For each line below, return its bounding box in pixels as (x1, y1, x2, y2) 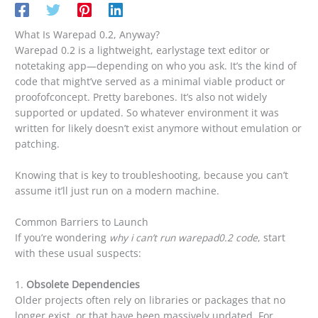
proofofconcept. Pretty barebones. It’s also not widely (15, 90, 268, 104)
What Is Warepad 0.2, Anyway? (15, 28, 160, 42)
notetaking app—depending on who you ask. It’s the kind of (15, 59, 297, 73)
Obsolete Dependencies (26, 277, 141, 291)
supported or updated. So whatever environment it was (15, 106, 280, 120)
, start (258, 230, 286, 244)
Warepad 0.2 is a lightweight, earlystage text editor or (15, 43, 270, 57)
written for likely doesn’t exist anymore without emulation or (15, 121, 302, 136)
